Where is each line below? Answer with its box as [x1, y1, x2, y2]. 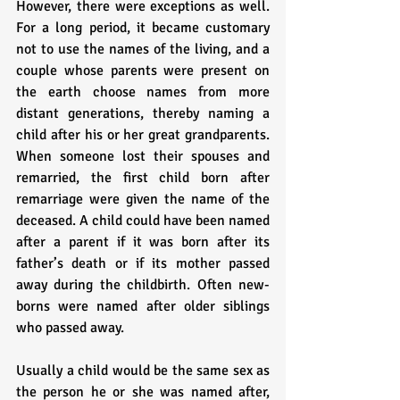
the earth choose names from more [16, 83, 270, 102]
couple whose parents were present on [16, 62, 270, 80]
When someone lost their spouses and [16, 147, 270, 166]
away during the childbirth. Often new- [16, 276, 270, 295]
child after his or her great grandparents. [16, 126, 270, 145]
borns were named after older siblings [16, 297, 270, 316]
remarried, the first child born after [16, 169, 270, 187]
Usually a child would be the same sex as [16, 362, 270, 380]
